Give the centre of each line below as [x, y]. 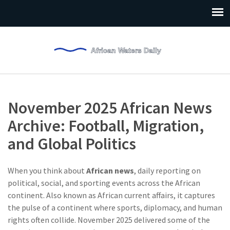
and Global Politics [72, 144]
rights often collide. [42, 220]
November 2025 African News [110, 108]
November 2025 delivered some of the [143, 220]
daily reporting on [169, 170]
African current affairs [136, 195]
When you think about [47, 170]
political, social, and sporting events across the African [104, 183]
